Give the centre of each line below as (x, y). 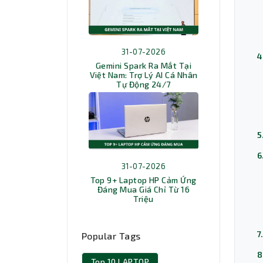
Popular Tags (111, 236)
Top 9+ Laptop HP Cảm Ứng (144, 180)
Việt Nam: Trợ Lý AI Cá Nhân (144, 75)
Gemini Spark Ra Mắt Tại (144, 66)
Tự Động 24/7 (144, 85)
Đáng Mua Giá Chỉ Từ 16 (144, 190)
